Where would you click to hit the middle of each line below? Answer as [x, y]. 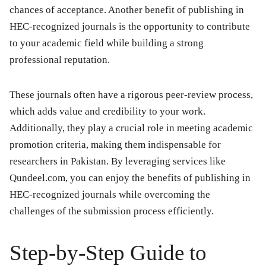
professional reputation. [60, 60]
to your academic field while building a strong [107, 43]
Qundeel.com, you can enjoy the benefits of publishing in [130, 178]
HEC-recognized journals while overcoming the [110, 195]
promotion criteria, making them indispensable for [115, 145]
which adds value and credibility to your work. [107, 112]
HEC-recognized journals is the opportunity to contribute [130, 27]
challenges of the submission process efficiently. [112, 211]
